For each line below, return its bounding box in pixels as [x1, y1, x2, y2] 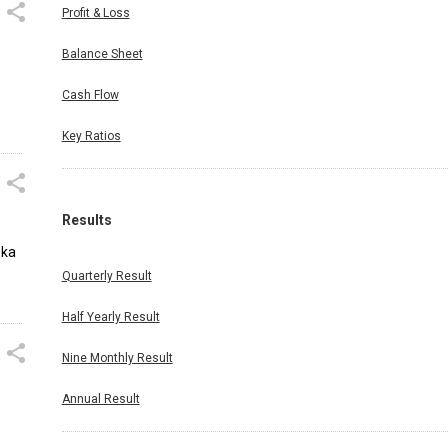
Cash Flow [61, 88, 119, 103]
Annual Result [61, 392, 140, 407]
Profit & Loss [61, 6, 130, 21]
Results [61, 212, 112, 229]
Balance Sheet [61, 47, 143, 62]
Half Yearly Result [61, 310, 160, 325]
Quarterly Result [61, 269, 152, 284]
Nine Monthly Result [61, 351, 173, 366]
